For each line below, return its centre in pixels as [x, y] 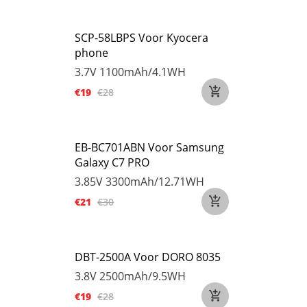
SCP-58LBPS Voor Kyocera [142, 38]
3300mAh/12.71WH [155, 182]
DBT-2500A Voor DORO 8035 [148, 257]
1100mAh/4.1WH [143, 72]
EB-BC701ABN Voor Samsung [149, 147]
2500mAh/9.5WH [143, 276]
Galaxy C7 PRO [112, 162]
